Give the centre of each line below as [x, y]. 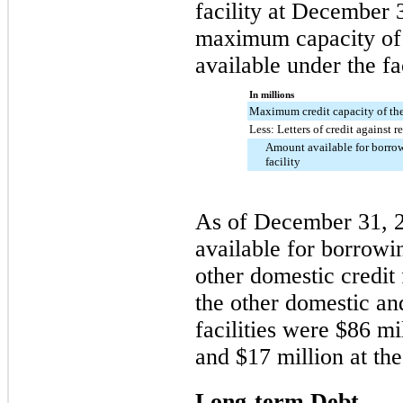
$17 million [290, 356]
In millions [271, 94]
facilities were [265, 329]
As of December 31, [295, 221]
